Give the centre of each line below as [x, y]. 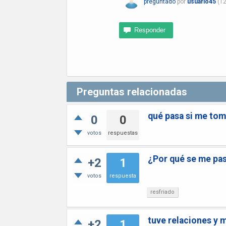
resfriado [162, 192]
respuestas [123, 133]
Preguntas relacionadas [132, 92]
